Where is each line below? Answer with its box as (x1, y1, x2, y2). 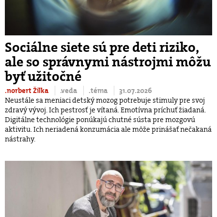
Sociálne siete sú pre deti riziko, (5, 38, 199, 56)
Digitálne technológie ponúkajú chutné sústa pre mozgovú (5, 114, 195, 124)
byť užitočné (5, 67, 81, 85)
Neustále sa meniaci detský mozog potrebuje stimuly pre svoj (5, 95, 205, 105)
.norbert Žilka (5, 85, 50, 95)
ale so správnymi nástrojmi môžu (5, 53, 211, 71)
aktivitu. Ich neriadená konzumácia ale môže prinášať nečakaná (5, 124, 212, 134)
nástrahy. (5, 134, 35, 144)
